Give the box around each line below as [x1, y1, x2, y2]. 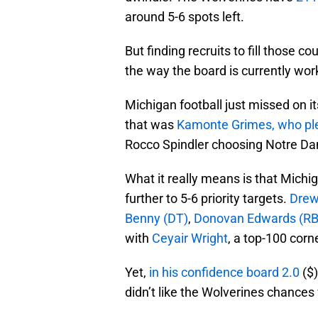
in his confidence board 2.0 [149, 265, 300, 280]
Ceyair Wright [152, 231, 228, 246]
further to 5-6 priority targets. [125, 191, 290, 207]
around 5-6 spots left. [125, 9, 244, 25]
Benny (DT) [125, 211, 188, 226]
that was [125, 117, 177, 133]
